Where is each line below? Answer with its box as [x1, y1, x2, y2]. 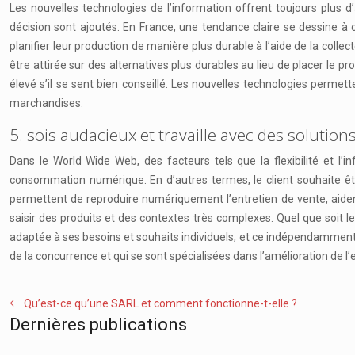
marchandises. [10, 97, 83, 109]
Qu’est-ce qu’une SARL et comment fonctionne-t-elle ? [24, 297, 297, 310]
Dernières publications [10, 315, 187, 334]
